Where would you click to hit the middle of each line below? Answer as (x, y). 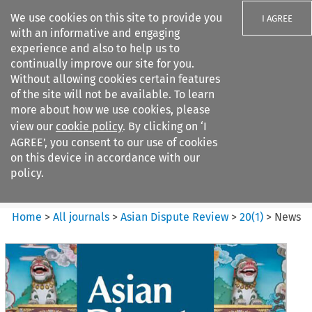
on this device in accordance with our (105, 158)
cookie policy (89, 126)
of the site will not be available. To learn (112, 94)
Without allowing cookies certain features (115, 79)
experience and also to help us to (95, 48)
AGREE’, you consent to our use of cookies (114, 142)
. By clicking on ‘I (165, 126)
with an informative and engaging (95, 33)
